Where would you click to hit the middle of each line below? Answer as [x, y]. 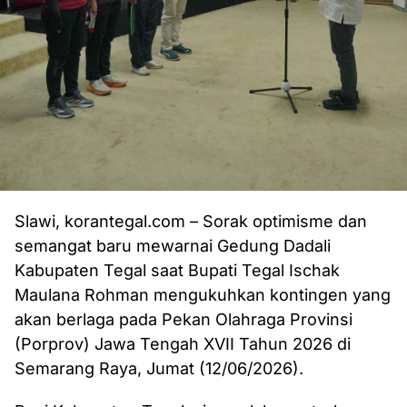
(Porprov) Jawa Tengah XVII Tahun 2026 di [183, 344]
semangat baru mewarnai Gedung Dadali [173, 246]
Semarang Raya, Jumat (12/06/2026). [159, 368]
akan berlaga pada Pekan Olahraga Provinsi [184, 319]
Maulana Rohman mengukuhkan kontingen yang [203, 295]
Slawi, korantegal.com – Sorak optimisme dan [191, 221]
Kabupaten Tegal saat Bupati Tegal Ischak [177, 270]
